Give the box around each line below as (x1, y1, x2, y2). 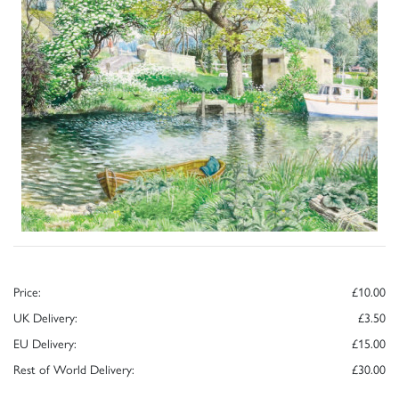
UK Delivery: (13, 307, 77, 326)
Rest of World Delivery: (13, 359, 134, 378)
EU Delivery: (13, 333, 77, 352)
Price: (13, 281, 41, 300)
